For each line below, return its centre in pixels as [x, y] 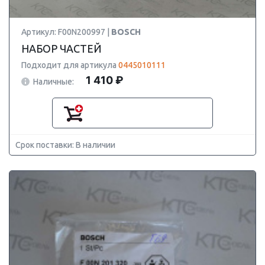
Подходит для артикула [70, 65]
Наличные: [54, 81]
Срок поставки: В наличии [65, 145]
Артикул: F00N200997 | [66, 32]
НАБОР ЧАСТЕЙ [62, 49]
